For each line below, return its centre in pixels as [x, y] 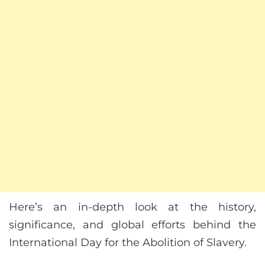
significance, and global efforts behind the [132, 225]
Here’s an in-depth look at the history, [132, 207]
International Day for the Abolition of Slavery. [128, 243]
